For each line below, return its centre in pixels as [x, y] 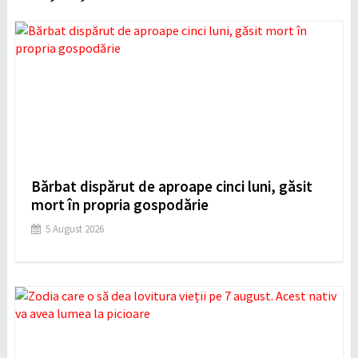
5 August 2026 [74, 229]
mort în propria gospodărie [119, 204]
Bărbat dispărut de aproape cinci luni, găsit [171, 186]
